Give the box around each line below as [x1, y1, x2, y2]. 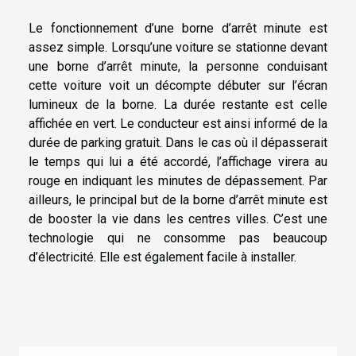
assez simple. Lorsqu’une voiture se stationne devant [29, 40, 327, 56]
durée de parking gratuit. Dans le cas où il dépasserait [29, 135, 327, 151]
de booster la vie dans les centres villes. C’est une [29, 211, 327, 227]
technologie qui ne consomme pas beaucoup [29, 230, 327, 246]
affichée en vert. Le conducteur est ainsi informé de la [29, 116, 327, 132]
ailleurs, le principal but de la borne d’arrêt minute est [29, 192, 327, 208]
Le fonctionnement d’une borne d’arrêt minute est [29, 21, 327, 37]
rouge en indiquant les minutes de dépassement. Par [29, 173, 327, 189]
